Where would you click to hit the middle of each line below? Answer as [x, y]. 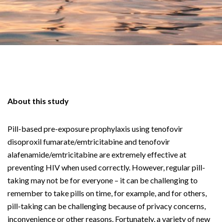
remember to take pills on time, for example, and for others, [107, 193]
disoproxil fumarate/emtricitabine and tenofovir [89, 141]
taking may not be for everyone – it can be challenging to [103, 180]
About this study [38, 101]
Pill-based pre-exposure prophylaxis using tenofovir [95, 129]
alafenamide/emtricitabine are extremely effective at [97, 154]
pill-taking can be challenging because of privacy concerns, [107, 206]
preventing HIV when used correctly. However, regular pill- [106, 167]
